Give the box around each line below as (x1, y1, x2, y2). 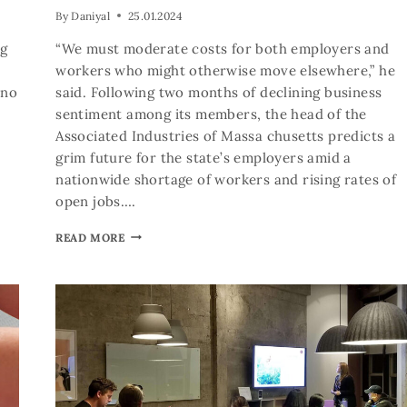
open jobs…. (55, 192, 136, 210)
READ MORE (55, 230, 125, 244)
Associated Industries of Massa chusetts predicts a (55, 126, 396, 144)
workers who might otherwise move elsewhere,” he (55, 61, 395, 79)
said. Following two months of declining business (55, 83, 382, 101)
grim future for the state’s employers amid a (55, 148, 352, 166)
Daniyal (71, 8, 110, 23)
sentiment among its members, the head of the (55, 104, 367, 123)
